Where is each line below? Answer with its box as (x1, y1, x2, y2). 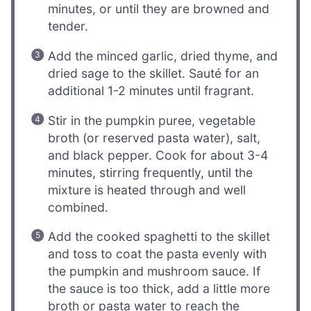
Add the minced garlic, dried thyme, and (48, 48, 278, 63)
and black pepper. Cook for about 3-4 (48, 147, 269, 162)
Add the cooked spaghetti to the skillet (48, 229, 271, 244)
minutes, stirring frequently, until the (48, 165, 253, 180)
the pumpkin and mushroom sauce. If (48, 264, 261, 279)
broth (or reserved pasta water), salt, (48, 130, 261, 145)
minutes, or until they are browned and (48, 1, 270, 17)
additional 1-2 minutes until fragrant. (48, 83, 255, 98)
